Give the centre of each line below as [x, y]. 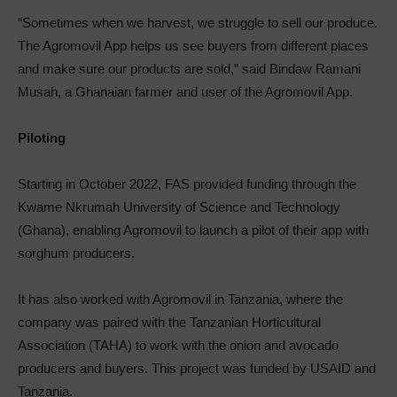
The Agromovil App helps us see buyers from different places [193, 45]
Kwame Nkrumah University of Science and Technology [179, 206]
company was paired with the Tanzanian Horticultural [169, 322]
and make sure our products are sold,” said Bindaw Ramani [189, 68]
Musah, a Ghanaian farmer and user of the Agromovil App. [185, 91]
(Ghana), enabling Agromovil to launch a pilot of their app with [193, 230]
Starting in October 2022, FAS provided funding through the [187, 183]
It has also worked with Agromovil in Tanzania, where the [180, 299]
